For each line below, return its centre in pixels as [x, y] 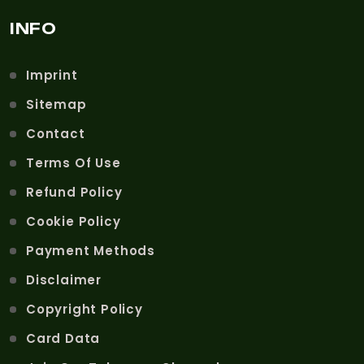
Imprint [52, 75]
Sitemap [56, 104]
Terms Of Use [74, 162]
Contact [56, 133]
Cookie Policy [74, 221]
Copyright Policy [84, 309]
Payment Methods [91, 250]
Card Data [63, 338]
